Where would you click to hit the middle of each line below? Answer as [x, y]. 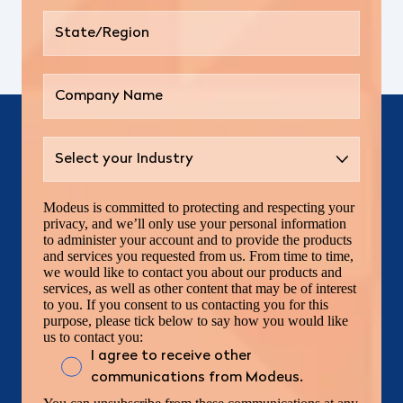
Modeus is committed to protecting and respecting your [199, 207]
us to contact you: [93, 336]
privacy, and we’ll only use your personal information [195, 223]
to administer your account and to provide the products [197, 239]
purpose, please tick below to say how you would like [196, 320]
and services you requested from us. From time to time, [198, 255]
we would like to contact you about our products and [193, 272]
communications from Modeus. [197, 377]
